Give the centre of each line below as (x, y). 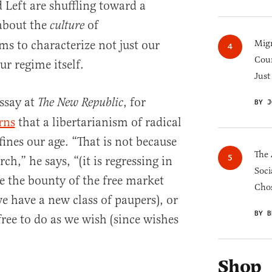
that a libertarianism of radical (98, 122)
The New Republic (80, 103)
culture (67, 26)
